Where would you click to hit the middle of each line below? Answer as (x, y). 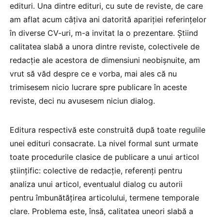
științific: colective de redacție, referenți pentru (96, 170)
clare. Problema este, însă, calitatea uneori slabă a (101, 211)
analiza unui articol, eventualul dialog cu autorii (96, 184)
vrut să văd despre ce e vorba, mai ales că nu (93, 73)
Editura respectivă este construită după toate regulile (108, 130)
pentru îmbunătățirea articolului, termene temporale (104, 197)
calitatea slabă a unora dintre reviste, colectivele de (105, 46)
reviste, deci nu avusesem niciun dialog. (82, 101)
